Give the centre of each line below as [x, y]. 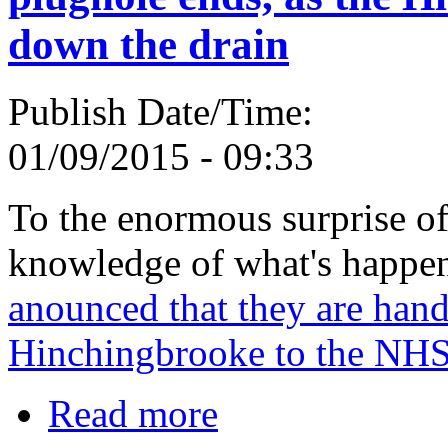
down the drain [148, 44]
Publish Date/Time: [165, 111]
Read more [133, 413]
